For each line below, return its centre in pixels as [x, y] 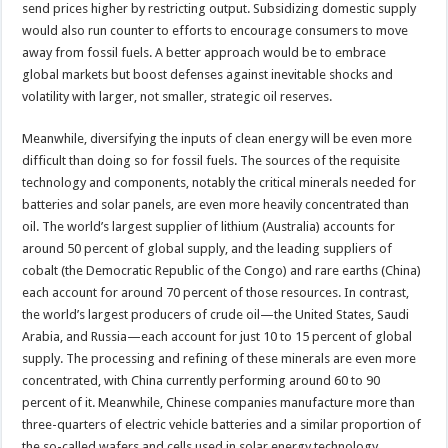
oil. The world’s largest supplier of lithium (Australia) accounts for [209, 226]
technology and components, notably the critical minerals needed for [219, 182]
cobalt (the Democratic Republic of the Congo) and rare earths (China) [222, 270]
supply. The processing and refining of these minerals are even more [219, 358]
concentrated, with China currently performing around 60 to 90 [201, 380]
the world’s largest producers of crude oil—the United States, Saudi [216, 314]
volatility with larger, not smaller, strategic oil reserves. [177, 96]
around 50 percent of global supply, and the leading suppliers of [207, 248]
